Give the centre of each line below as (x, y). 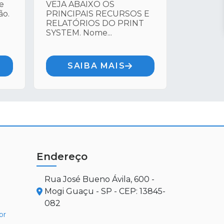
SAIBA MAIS (96, 66)
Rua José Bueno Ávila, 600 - (99, 179)
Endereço (62, 156)
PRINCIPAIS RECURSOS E (98, 14)
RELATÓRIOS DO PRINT (95, 23)
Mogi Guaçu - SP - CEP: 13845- (105, 191)
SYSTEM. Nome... (79, 33)
